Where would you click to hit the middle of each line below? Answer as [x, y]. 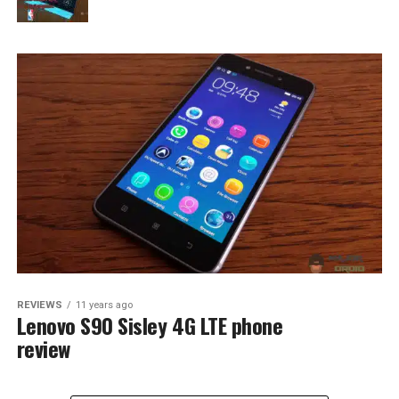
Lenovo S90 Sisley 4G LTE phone [150, 325]
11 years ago [104, 305]
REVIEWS [39, 305]
